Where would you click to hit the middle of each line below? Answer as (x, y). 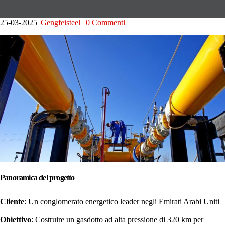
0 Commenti (105, 22)
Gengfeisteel (61, 22)
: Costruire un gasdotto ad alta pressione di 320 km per (117, 220)
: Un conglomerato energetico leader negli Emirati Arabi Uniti (122, 202)
